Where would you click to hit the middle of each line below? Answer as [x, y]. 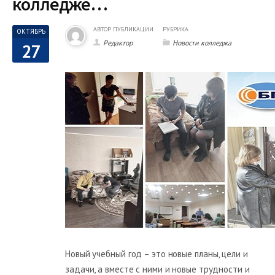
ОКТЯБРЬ [31, 31]
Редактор [118, 42]
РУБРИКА [176, 29]
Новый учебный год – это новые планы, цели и [157, 254]
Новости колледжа [202, 42]
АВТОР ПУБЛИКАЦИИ [123, 29]
